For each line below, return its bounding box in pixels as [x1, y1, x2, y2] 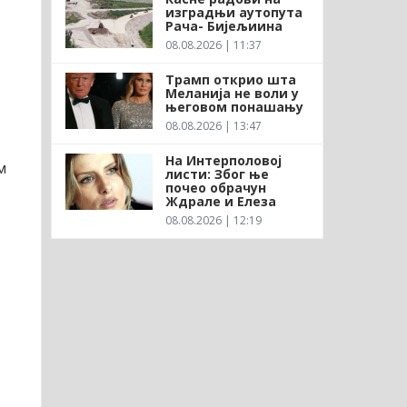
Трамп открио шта [164, 70, 296, 88]
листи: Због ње [164, 164, 269, 183]
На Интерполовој [164, 151, 282, 169]
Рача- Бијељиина [164, 16, 283, 35]
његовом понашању [164, 97, 303, 115]
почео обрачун [164, 178, 266, 196]
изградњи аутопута [164, 3, 303, 21]
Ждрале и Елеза [164, 192, 276, 210]
